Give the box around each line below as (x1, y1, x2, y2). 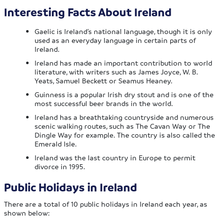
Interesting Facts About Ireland (4, 5, 172, 20)
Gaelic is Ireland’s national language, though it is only (35, 27, 213, 36)
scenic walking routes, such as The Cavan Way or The (35, 121, 211, 131)
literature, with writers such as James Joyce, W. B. (35, 67, 198, 76)
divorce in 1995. (35, 162, 86, 171)
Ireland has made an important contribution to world (35, 58, 213, 68)
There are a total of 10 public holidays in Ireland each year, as (4, 199, 208, 209)
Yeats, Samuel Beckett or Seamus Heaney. (35, 76, 173, 85)
